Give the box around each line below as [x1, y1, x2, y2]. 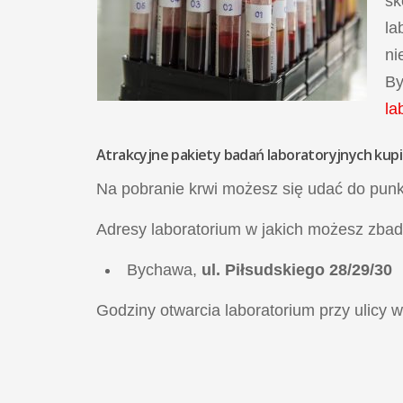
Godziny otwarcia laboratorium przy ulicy [96, 300, 391, 319]
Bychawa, [126, 260, 201, 279]
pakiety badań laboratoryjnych [171, 144, 372, 165]
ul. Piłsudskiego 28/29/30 [201, 260, 392, 279]
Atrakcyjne [96, 144, 172, 165]
